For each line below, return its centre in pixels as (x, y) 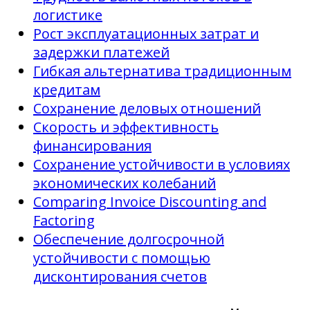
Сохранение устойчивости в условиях (162, 164)
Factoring (64, 220)
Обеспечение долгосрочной (129, 239)
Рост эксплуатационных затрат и (146, 33)
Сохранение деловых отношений (147, 108)
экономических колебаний (125, 183)
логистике (68, 15)
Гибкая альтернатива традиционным (162, 71)
